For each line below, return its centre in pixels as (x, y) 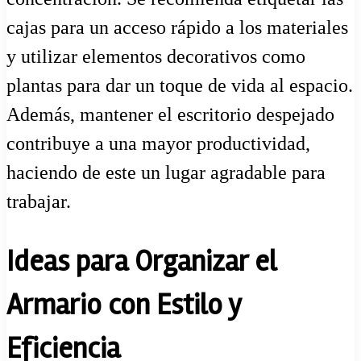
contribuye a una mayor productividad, (158, 143)
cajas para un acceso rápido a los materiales (177, 27)
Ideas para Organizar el (141, 261)
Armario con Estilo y (124, 305)
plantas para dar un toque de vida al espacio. (180, 85)
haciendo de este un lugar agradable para (166, 172)
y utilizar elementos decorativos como (156, 56)
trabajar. (39, 201)
